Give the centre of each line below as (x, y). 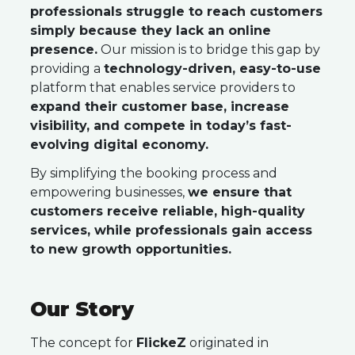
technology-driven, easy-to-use (212, 69)
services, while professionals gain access (171, 230)
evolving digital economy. (119, 145)
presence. (64, 50)
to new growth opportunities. (131, 249)
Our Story (82, 309)
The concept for (83, 343)
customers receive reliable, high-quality (168, 211)
